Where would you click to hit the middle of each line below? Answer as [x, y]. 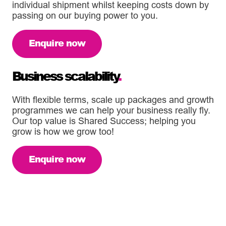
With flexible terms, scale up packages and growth [113, 100]
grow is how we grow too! [63, 132]
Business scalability [65, 76]
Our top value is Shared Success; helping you [104, 121]
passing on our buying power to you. [85, 16]
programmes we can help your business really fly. [111, 110]
